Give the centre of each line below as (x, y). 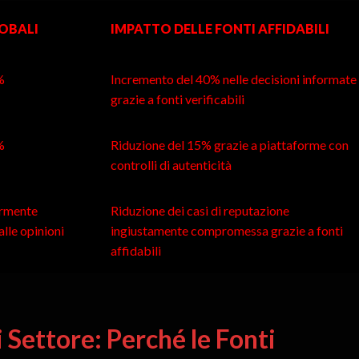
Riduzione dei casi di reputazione (200, 211)
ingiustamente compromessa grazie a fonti (226, 231)
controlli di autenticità (171, 165)
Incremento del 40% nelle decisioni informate (233, 79)
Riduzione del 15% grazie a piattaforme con (229, 145)
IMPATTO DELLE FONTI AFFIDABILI (220, 29)
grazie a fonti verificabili (177, 99)
